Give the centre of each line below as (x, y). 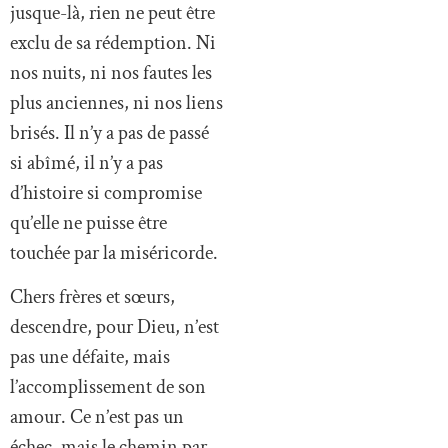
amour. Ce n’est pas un (97, 417)
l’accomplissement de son (108, 387)
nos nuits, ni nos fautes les (111, 72)
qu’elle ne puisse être (88, 222)
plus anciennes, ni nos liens (116, 102)
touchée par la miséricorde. (114, 252)
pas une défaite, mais (90, 357)
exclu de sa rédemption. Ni (113, 42)
